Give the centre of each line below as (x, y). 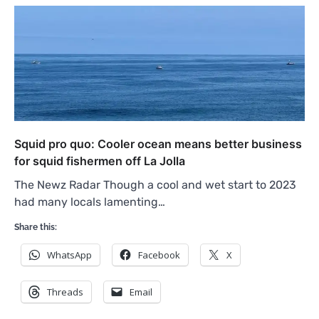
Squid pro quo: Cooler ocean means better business (158, 143)
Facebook (159, 255)
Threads (65, 292)
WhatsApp (69, 255)
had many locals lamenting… (90, 202)
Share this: (36, 227)
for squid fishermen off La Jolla (100, 161)
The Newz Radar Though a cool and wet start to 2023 (155, 184)
